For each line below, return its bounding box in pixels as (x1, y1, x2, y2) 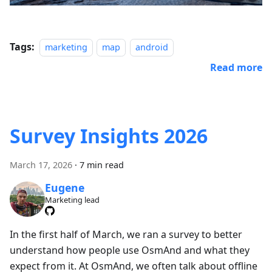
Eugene (44, 180, 84, 195)
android (135, 41, 168, 53)
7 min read (80, 159, 124, 171)
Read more (210, 61, 262, 75)
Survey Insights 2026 (10, 123, 208, 149)
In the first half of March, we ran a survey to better (10, 227, 242, 241)
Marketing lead (44, 194, 100, 205)
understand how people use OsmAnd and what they (10, 243, 250, 257)
